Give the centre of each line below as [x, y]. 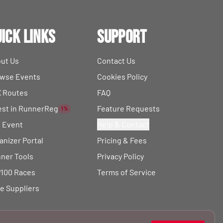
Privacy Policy [121, 156]
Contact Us [116, 60]
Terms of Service [127, 172]
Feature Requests [129, 108]
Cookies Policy [122, 76]
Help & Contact [123, 124]
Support [122, 38]
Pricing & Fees [122, 140]
